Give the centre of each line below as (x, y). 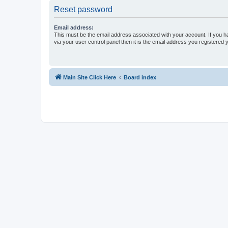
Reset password (83, 9)
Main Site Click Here (90, 77)
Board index (140, 77)
